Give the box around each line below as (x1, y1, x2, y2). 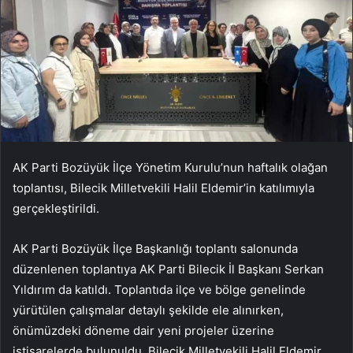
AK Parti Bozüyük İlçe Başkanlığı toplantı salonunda (13, 241, 298, 257)
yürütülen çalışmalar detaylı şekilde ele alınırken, (13, 303, 284, 318)
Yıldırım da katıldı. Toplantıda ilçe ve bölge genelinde (13, 282, 306, 298)
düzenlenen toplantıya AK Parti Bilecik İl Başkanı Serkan (13, 262, 324, 277)
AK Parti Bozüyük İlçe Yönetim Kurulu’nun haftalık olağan (13, 160, 328, 176)
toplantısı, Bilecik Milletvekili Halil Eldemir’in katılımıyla (13, 180, 314, 196)
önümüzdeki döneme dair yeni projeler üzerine (13, 323, 274, 339)
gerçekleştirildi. (13, 201, 99, 217)
